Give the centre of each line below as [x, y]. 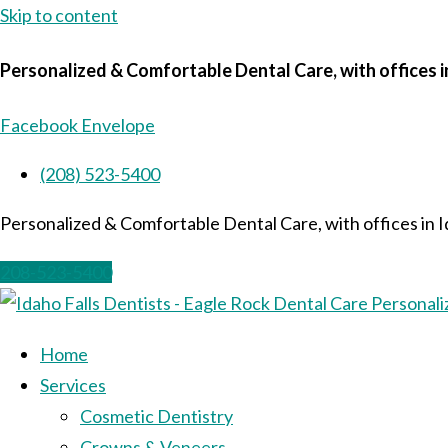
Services [73, 384]
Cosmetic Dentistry [156, 415]
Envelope [118, 124]
